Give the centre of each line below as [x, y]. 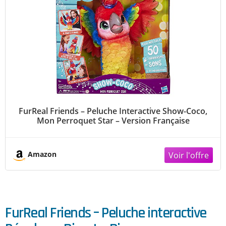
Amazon [42, 154]
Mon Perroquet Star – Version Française [113, 120]
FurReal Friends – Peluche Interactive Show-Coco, [113, 111]
